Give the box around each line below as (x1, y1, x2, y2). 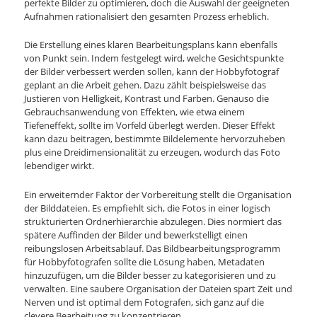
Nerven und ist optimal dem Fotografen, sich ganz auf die (24, 295, 265, 309)
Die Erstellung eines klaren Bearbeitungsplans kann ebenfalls (24, 38, 278, 52)
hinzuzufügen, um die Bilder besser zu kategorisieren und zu (24, 268, 277, 282)
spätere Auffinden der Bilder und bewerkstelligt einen (24, 228, 248, 241)
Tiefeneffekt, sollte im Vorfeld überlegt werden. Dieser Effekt (24, 119, 276, 132)
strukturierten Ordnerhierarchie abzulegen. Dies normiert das (24, 214, 282, 228)
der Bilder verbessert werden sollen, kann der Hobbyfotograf (24, 65, 279, 79)
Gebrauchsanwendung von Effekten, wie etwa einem (24, 105, 246, 119)
